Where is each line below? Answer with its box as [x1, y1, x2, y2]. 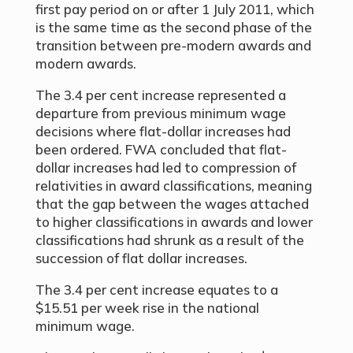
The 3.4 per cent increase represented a [35, 87, 286, 103]
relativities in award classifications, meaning [35, 177, 312, 194]
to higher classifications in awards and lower [35, 214, 313, 230]
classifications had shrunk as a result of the [35, 232, 304, 248]
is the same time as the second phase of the [35, 19, 312, 35]
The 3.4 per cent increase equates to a [35, 281, 278, 298]
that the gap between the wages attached [35, 195, 309, 212]
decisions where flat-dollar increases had [35, 123, 291, 139]
